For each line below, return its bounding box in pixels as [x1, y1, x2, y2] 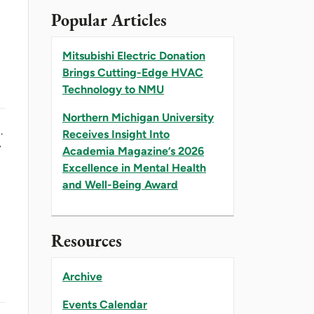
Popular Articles [51, 8, 167, 31]
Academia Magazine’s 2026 [62, 144, 204, 158]
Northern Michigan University [62, 110, 214, 124]
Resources [51, 229, 122, 252]
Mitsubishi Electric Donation [62, 48, 205, 62]
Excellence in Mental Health [62, 161, 206, 175]
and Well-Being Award [62, 177, 178, 191]
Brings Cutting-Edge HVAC [62, 65, 203, 79]
